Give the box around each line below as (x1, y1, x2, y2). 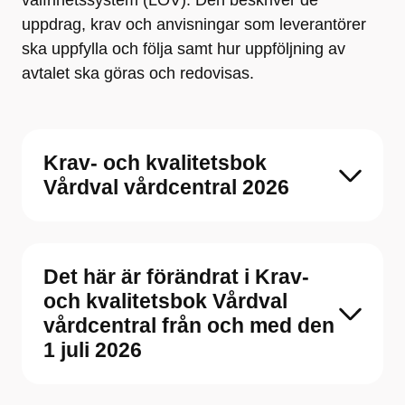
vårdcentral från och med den (43, 314, 334, 337)
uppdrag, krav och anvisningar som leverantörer (22, 15, 366, 33)
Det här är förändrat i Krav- (43, 265, 309, 288)
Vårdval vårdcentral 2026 (43, 175, 289, 199)
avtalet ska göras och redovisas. (22, 64, 254, 82)
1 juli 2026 (43, 338, 142, 362)
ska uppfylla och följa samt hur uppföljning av (22, 40, 345, 58)
